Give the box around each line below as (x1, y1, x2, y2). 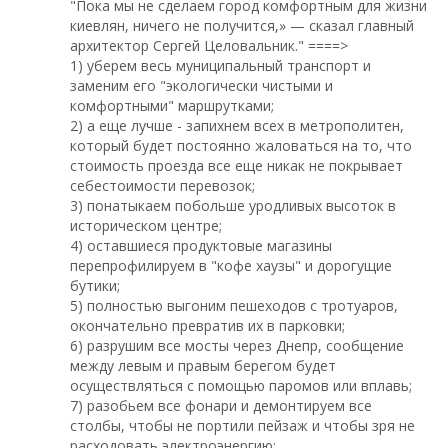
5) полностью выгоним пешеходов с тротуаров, (70, 296, 398, 316)
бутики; (70, 276, 120, 296)
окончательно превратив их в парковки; (70, 316, 345, 336)
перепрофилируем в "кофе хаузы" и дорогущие (70, 256, 392, 276)
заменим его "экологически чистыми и (70, 76, 333, 96)
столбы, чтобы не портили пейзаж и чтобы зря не (70, 416, 415, 436)
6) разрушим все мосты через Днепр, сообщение (70, 336, 404, 356)
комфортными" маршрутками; (70, 96, 274, 116)
